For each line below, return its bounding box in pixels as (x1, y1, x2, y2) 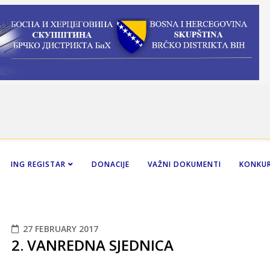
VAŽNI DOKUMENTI (148, 159, 221, 169)
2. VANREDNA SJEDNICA (11, 234, 174, 255)
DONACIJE (92, 159, 130, 169)
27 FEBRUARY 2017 (23, 222, 98, 234)
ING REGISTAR (11, 159, 68, 169)
